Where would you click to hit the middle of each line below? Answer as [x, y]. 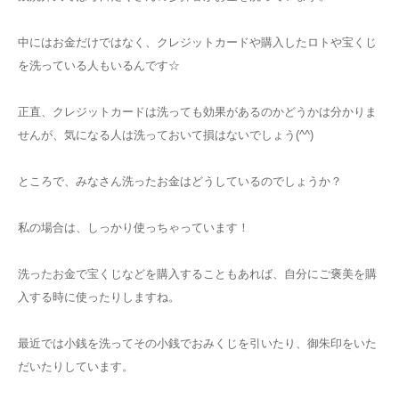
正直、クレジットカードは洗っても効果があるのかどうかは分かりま [197, 112]
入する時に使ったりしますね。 [99, 297]
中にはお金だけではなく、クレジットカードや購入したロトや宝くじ [197, 43]
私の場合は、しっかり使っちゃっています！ [134, 228]
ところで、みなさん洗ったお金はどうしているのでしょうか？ [180, 182]
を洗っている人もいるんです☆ [99, 66]
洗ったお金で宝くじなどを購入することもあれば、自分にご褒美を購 [197, 274]
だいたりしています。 [76, 367]
